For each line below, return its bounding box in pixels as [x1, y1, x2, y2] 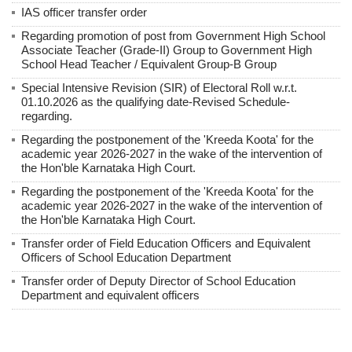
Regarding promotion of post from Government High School [21, 28, 325, 42]
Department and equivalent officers [21, 288, 200, 302]
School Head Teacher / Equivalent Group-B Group [21, 57, 277, 71]
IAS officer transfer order [21, 5, 147, 19]
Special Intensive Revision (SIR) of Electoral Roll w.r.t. [21, 80, 297, 94]
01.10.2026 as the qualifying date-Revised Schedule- [21, 94, 290, 108]
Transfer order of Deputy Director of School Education [21, 273, 295, 288]
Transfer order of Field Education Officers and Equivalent [21, 236, 310, 250]
